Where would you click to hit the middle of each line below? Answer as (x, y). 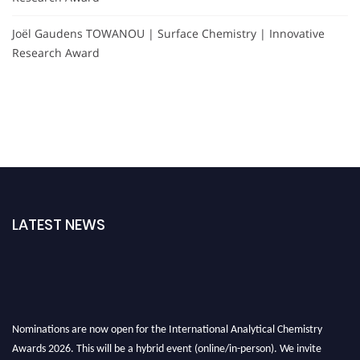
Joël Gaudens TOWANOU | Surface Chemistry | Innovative (168, 34)
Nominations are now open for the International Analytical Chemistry (167, 325)
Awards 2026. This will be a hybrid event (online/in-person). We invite (167, 345)
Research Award (56, 53)
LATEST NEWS (59, 225)
